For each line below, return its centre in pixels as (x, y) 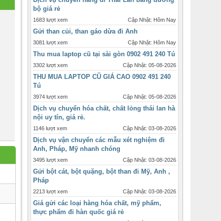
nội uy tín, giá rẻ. (59, 117)
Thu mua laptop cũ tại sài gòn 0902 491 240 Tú (104, 54)
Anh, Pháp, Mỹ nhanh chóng (77, 149)
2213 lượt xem (50, 191)
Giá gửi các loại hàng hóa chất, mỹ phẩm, (97, 203)
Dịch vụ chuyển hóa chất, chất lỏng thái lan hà (104, 108)
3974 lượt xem (50, 97)
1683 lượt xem (50, 20)
